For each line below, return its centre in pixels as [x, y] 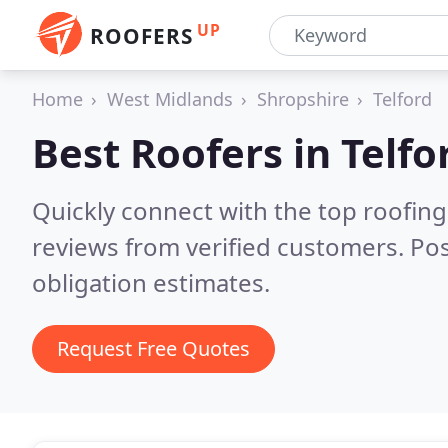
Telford [402, 99]
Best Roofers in [186, 152]
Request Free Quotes [153, 348]
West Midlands [170, 99]
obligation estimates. [151, 282]
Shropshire [303, 99]
